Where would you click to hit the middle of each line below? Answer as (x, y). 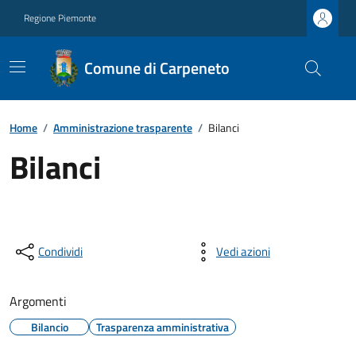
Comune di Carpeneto (157, 68)
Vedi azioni (243, 252)
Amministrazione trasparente (123, 128)
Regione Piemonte (60, 18)
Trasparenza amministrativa (163, 327)
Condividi (60, 252)
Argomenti (38, 301)
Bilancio (49, 327)
